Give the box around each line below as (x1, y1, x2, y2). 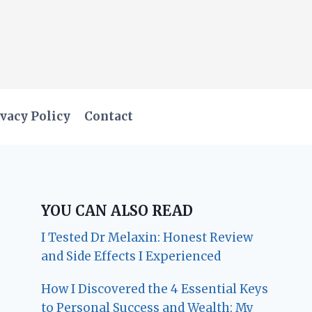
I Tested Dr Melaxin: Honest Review (41, 229, 253, 245)
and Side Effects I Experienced (41, 248, 221, 264)
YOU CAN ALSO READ (41, 201, 194, 219)
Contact (84, 109, 134, 125)
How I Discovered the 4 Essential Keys (41, 281, 269, 297)
